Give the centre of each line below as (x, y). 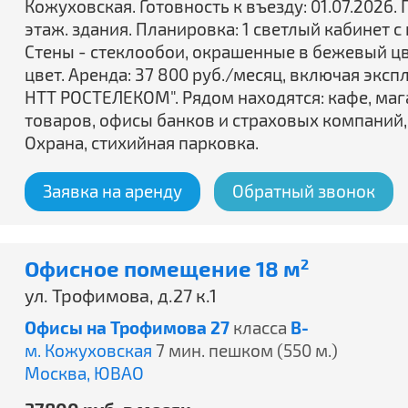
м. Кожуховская (88, 350)
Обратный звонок (304, 191)
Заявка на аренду (112, 191)
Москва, (59, 373)
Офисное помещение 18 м (163, 268)
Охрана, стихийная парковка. (142, 143)
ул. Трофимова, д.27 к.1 (121, 295)
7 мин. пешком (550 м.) (247, 350)
